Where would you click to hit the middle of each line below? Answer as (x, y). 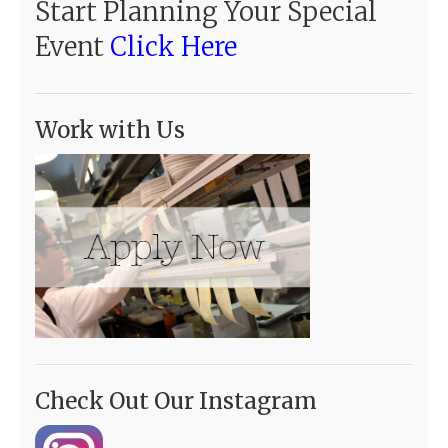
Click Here (173, 47)
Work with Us (110, 130)
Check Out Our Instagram (176, 400)
